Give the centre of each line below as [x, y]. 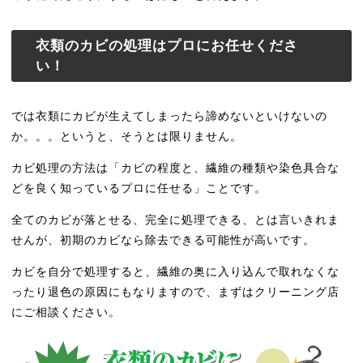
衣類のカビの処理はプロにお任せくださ [167, 46]
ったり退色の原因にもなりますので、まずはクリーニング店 [176, 292]
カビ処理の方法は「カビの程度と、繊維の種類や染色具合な [176, 168]
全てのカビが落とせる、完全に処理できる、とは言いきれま [176, 220]
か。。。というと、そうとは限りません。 [127, 137]
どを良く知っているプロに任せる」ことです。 [139, 188]
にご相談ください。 [66, 312]
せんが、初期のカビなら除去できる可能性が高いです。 [164, 240]
